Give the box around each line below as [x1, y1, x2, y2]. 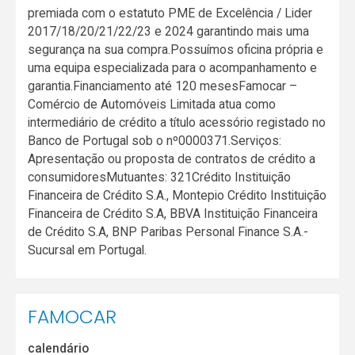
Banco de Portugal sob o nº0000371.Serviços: [28, 133, 282, 149]
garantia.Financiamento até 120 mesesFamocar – [28, 78, 298, 94]
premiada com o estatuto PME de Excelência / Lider [28, 6, 313, 21]
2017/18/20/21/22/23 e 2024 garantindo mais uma [28, 24, 310, 40]
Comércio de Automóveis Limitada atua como [28, 97, 277, 113]
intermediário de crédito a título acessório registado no [28, 115, 326, 131]
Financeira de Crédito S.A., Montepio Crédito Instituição [28, 188, 327, 204]
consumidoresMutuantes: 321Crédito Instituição [28, 170, 292, 185]
